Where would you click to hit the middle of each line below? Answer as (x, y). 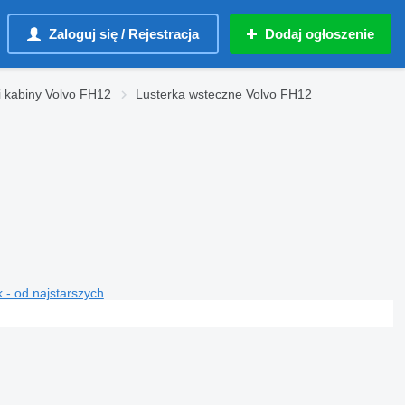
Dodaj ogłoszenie (320, 34)
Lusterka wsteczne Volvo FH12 (224, 94)
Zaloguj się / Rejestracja (124, 34)
